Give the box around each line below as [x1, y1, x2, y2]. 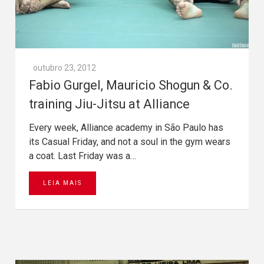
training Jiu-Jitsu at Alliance [29, 96, 190, 111]
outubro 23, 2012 [33, 62, 96, 72]
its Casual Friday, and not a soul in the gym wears [29, 136, 230, 147]
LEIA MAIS [43, 179, 82, 186]
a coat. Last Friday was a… [29, 150, 136, 161]
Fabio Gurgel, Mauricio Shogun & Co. [29, 77, 233, 93]
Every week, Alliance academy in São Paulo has [29, 121, 223, 133]
